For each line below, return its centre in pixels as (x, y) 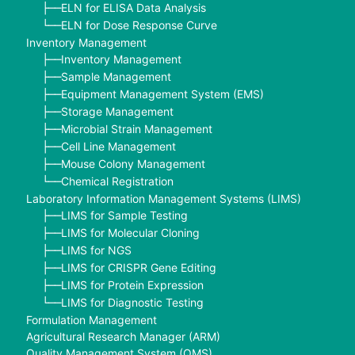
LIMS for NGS (96, 250)
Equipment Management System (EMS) (162, 94)
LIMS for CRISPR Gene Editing (138, 267)
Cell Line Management (118, 146)
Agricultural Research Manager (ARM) (123, 336)
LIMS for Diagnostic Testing (132, 302)
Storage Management (117, 111)
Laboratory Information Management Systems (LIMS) (163, 198)
